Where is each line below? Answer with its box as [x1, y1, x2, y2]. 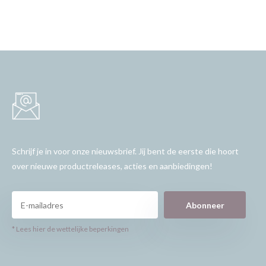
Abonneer [185, 199, 224, 210]
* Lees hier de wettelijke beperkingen [11, 224, 129, 234]
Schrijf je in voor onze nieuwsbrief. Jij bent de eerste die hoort [11, 146, 239, 157]
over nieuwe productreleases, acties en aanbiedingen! [11, 161, 213, 172]
